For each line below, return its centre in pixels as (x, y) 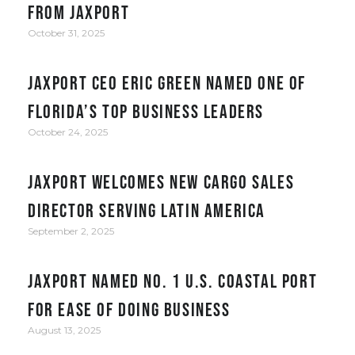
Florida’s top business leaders (146, 111)
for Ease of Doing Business (129, 309)
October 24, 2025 (68, 132)
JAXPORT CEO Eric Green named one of (167, 82)
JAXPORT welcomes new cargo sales (161, 181)
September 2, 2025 (71, 231)
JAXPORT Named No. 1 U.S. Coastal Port (173, 281)
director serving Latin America (147, 210)
